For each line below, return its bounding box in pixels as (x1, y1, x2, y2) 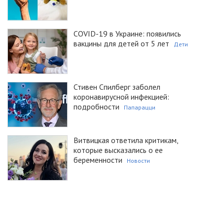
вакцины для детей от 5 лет (74, 38, 169, 49)
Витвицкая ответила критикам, (74, 135, 178, 146)
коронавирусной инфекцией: (74, 92, 169, 102)
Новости (127, 157, 150, 165)
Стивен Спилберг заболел (74, 82, 160, 92)
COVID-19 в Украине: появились (74, 29, 181, 39)
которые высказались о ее (74, 145, 163, 155)
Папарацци (124, 104, 155, 111)
